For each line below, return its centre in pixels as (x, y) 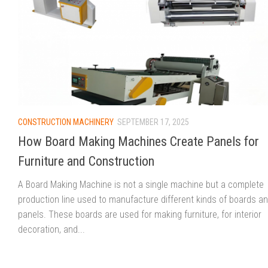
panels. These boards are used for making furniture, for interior (140, 215)
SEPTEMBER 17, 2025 (153, 122)
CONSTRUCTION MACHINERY (66, 122)
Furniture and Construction (86, 162)
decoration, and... (51, 230)
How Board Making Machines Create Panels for (138, 142)
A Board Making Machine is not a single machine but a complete (141, 185)
